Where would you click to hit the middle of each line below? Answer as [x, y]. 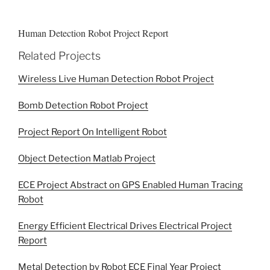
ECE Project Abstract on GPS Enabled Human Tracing [130, 185]
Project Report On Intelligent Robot [93, 132]
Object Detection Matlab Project [87, 158]
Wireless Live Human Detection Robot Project [116, 79]
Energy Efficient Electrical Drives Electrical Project [125, 226]
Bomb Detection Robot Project [83, 105]
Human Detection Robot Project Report [93, 33]
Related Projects [59, 56]
